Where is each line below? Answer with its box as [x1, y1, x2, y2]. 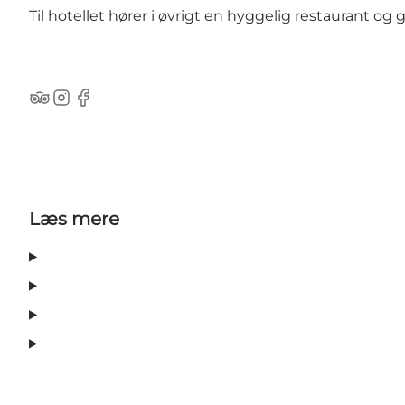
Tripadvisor [28, 98, 107, 116]
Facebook [71, 98, 143, 116]
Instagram [50, 98, 124, 116]
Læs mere [29, 208, 119, 231]
